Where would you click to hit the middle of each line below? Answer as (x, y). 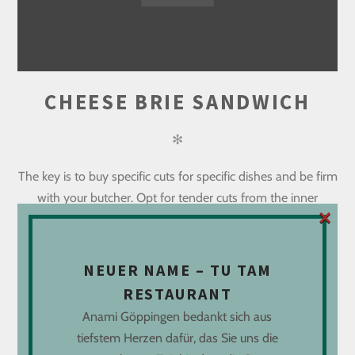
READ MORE (177, 279)
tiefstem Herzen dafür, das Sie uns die (177, 338)
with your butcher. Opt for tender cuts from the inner (177, 197)
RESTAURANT (177, 293)
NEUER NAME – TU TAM (177, 269)
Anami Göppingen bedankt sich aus (177, 316)
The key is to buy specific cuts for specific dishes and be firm (177, 176)
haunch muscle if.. (177, 219)
